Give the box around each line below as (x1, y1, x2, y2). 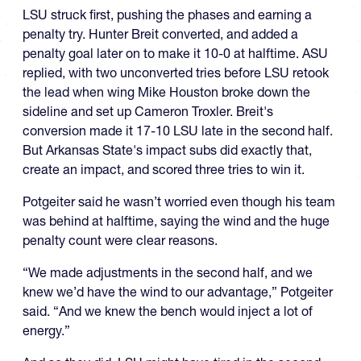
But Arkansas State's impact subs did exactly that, (23, 142, 312, 158)
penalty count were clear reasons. (23, 232, 221, 248)
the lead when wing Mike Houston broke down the (23, 84, 310, 100)
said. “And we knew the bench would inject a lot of (23, 303, 313, 319)
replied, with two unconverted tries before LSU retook (23, 64, 329, 81)
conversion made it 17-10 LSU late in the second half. (23, 122, 333, 139)
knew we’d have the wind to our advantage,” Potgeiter (23, 284, 333, 300)
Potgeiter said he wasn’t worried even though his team (23, 193, 335, 210)
